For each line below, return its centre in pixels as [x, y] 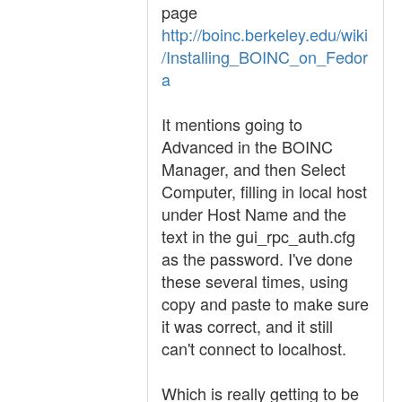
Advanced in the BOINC [247, 146]
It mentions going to [232, 124]
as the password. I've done [257, 258]
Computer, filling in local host [264, 191]
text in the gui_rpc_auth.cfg [258, 236]
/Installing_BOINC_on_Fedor [265, 57]
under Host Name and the [254, 214]
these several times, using [255, 281]
